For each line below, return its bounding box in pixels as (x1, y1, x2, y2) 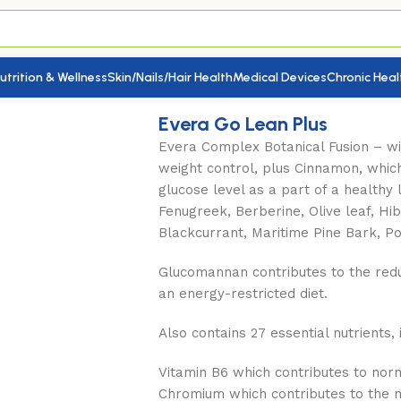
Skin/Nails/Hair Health (107, 70, 233, 85)
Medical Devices (232, 70, 327, 85)
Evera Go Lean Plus (158, 111, 328, 136)
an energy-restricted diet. (158, 285, 328, 302)
